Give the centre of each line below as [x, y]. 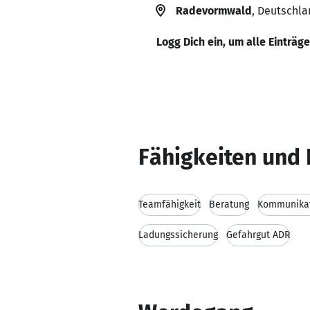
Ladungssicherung [178, 235]
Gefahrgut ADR [258, 235]
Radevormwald [214, 11]
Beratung [229, 204]
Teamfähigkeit [170, 204]
